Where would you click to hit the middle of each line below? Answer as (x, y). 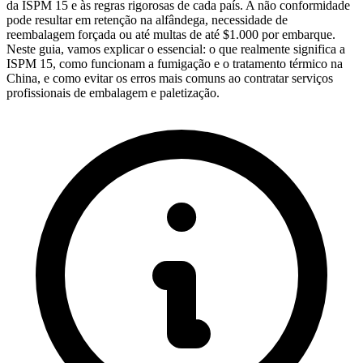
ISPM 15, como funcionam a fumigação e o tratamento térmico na (175, 63)
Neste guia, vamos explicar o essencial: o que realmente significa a (176, 49)
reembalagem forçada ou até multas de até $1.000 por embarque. (171, 34)
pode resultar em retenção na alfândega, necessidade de (147, 19)
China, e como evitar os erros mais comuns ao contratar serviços (170, 78)
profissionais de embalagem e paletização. (113, 92)
